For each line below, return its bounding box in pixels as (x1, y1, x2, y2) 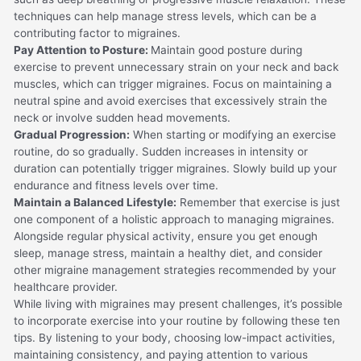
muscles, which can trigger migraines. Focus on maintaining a (14, 77, 333, 90)
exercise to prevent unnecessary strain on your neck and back (14, 60, 339, 73)
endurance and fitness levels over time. (14, 178, 219, 192)
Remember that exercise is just (176, 195, 341, 209)
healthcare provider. (14, 280, 118, 293)
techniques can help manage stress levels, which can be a (14, 9, 317, 23)
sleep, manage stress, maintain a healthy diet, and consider (14, 246, 323, 259)
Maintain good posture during (151, 43, 303, 56)
